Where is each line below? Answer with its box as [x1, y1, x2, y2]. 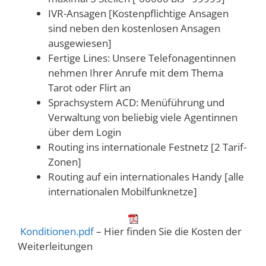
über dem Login [48, 125, 121, 139]
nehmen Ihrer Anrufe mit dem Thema [48, 65, 223, 80]
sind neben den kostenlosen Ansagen [48, 21, 220, 35]
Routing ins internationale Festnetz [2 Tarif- [48, 140, 246, 154]
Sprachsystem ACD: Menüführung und [48, 95, 224, 109]
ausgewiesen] [48, 36, 112, 50]
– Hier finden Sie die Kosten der [94, 224, 242, 238]
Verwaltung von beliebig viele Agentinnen [48, 110, 237, 124]
